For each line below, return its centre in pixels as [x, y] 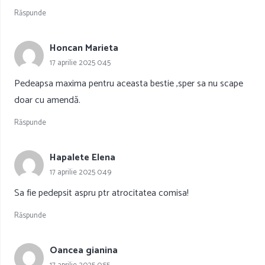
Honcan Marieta [84, 48]
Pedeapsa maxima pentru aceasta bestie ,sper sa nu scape [129, 84]
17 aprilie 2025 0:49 [80, 172]
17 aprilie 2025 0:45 [80, 63]
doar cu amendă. [47, 101]
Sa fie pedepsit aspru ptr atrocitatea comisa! [101, 193]
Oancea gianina [84, 251]
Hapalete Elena [83, 157]
